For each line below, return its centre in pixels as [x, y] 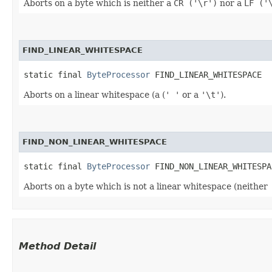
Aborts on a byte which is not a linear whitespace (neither [147, 186]
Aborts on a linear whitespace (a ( [94, 94]
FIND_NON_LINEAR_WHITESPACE [95, 141]
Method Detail [57, 246]
